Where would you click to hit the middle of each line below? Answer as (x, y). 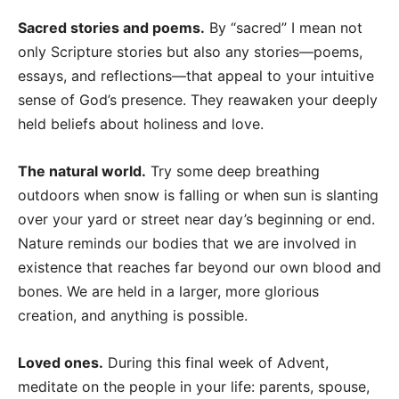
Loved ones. (61, 363)
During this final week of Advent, (216, 363)
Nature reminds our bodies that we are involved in (187, 244)
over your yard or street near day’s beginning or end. (196, 220)
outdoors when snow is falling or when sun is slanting (198, 195)
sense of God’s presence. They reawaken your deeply (198, 100)
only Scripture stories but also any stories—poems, (190, 52)
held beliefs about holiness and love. (141, 124)
